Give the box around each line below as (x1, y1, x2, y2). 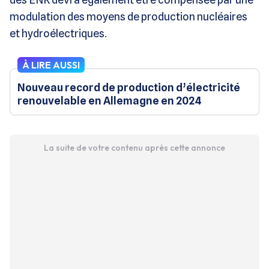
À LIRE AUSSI (22, 58, 80, 71)
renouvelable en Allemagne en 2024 (17, 94, 202, 107)
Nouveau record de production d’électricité (17, 80, 240, 94)
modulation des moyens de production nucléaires (10, 10, 247, 23)
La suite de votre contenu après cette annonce (43, 142, 225, 153)
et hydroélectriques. (10, 26, 107, 40)
